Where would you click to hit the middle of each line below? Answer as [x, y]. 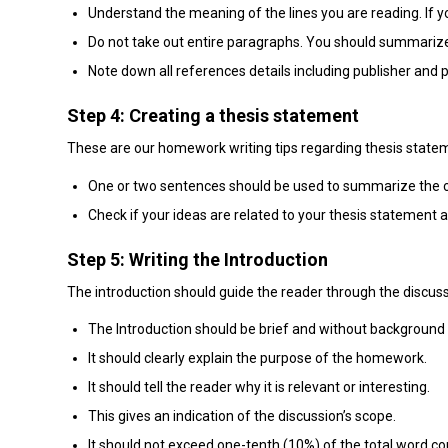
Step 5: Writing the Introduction [197, 259]
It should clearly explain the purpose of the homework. [257, 358]
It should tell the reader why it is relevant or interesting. [259, 387]
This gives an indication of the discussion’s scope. [242, 416]
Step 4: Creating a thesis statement [213, 115]
